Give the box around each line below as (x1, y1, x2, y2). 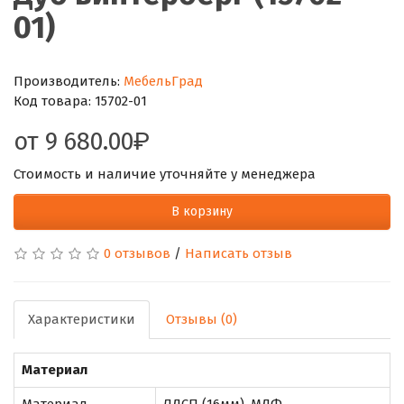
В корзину (171, 203, 233, 219)
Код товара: (14, 92, 95, 109)
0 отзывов (104, 244, 170, 262)
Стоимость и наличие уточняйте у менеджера (14, 165, 316, 182)
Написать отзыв (185, 244, 292, 262)
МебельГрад (124, 72, 203, 89)
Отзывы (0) (166, 310, 237, 327)
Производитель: (14, 72, 124, 89)
